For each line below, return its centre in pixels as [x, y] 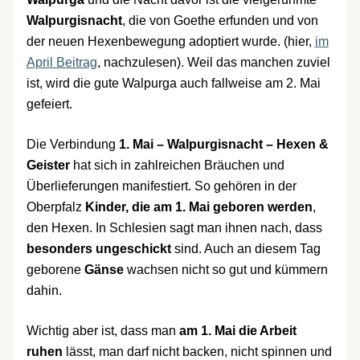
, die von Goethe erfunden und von [220, 21]
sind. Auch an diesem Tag [245, 249]
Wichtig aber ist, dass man [102, 331]
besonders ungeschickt [98, 249]
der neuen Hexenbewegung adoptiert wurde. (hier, [170, 42]
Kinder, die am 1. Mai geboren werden [197, 207]
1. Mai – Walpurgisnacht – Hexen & [223, 145]
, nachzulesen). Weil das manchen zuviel [213, 63]
